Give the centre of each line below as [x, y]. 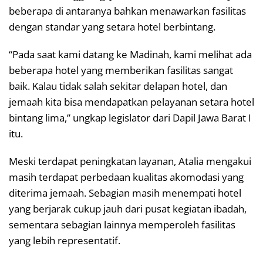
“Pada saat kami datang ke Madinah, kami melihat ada [130, 55]
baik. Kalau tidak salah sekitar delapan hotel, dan [118, 86]
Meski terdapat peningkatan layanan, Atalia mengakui [130, 161]
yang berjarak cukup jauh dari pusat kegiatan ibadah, [128, 209]
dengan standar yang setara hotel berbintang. [112, 27]
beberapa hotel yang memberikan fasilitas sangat [121, 70]
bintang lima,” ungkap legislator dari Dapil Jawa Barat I [130, 118]
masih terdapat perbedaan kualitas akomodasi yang [126, 177]
